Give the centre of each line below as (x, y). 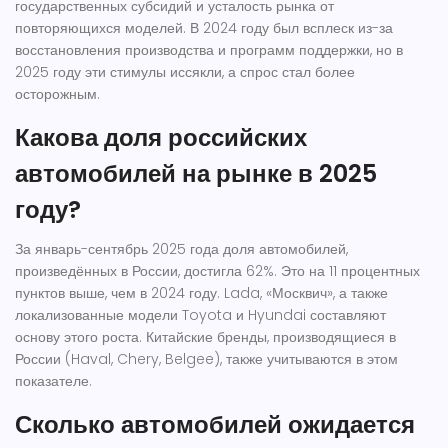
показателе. (53, 381)
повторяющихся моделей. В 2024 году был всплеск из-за (204, 28)
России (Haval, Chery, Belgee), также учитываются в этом (206, 359)
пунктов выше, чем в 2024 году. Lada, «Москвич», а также (201, 293)
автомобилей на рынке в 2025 (196, 174)
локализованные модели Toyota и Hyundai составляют (200, 315)
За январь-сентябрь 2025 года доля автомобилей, (181, 249)
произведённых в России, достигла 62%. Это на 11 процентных (217, 271)
